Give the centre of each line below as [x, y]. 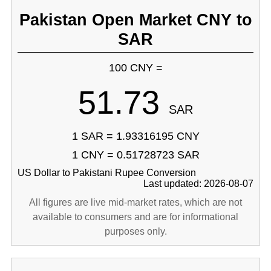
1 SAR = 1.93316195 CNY [135, 136]
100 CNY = [135, 68]
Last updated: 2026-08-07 [199, 184]
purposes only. [135, 231]
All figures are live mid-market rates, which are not [135, 202]
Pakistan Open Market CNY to [135, 20]
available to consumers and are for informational [135, 217]
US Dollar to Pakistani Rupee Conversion [106, 173]
